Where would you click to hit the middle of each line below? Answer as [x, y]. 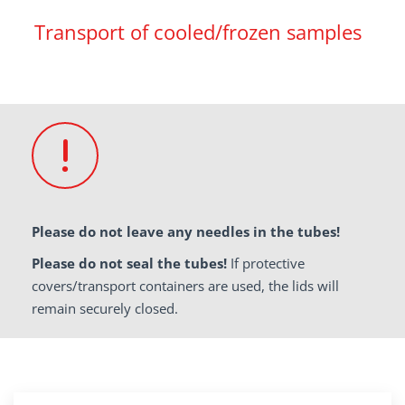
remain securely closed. [105, 308]
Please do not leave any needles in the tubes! [186, 231]
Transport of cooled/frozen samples [198, 32]
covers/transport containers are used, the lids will [185, 285]
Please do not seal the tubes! [131, 263]
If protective [268, 263]
